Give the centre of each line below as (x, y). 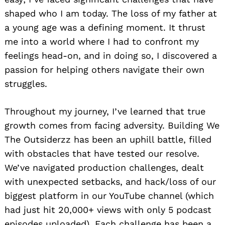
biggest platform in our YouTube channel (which (109, 195)
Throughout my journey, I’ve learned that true (105, 111)
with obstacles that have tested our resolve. (102, 153)
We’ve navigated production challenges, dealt (104, 167)
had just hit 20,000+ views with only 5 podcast (108, 209)
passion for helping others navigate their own (104, 69)
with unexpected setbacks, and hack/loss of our (110, 181)
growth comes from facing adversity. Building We (112, 125)
